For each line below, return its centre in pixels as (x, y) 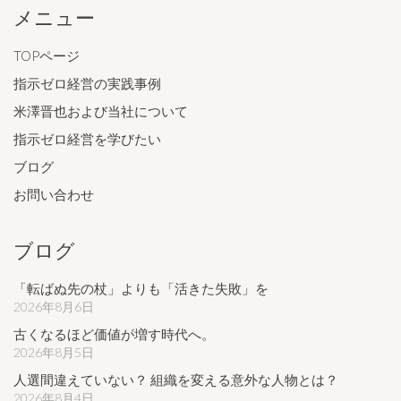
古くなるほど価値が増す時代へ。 (114, 333)
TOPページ (47, 55)
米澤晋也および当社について (101, 111)
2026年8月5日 (54, 352)
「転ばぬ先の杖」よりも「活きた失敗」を (141, 288)
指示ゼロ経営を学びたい (87, 138)
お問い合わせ (54, 194)
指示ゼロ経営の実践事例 (87, 83)
